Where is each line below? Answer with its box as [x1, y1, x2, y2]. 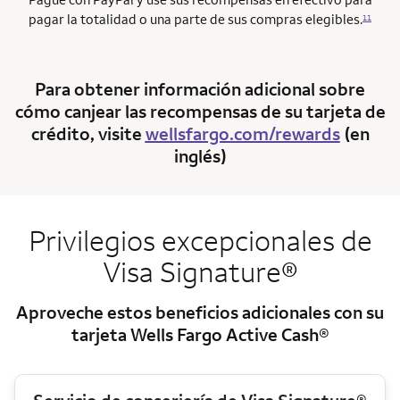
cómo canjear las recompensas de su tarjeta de [14, 100, 386, 123]
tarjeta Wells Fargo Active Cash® [71, 323, 329, 346]
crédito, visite [30, 122, 146, 146]
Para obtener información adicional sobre [35, 78, 365, 101]
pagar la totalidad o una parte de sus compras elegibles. [29, 11, 362, 29]
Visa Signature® [102, 253, 298, 290]
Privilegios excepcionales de [28, 221, 372, 259]
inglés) [173, 145, 227, 168]
